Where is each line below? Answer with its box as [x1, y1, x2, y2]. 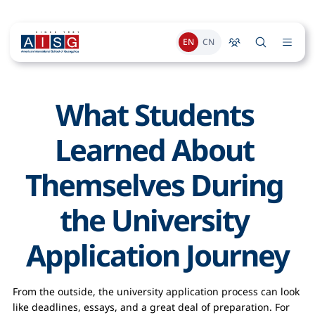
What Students [55, 94, 254, 134]
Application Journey [26, 235, 289, 275]
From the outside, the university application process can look [13, 285, 300, 298]
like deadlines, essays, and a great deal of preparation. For [13, 300, 290, 314]
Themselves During [25, 165, 283, 205]
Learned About [55, 129, 254, 169]
